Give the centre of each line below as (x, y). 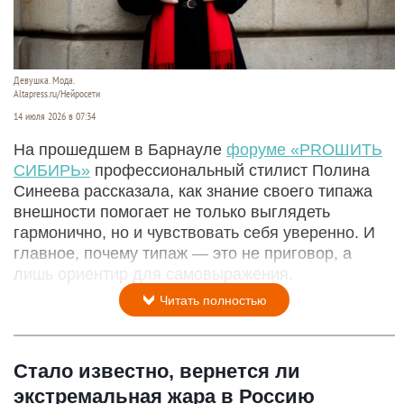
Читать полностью (211, 300)
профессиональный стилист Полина (230, 170)
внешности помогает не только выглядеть (172, 211)
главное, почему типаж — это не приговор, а (183, 253)
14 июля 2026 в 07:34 (55, 116)
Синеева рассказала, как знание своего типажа (193, 191)
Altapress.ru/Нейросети (57, 93)
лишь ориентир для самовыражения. (153, 274)
